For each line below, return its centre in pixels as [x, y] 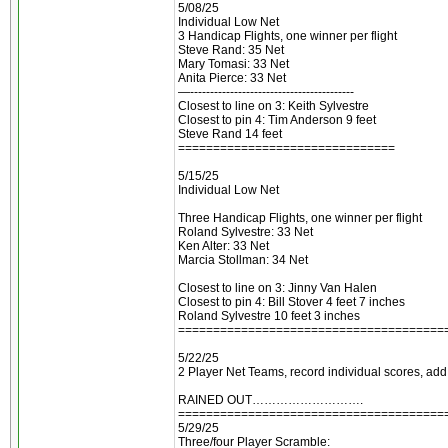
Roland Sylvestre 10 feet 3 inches [269, 316]
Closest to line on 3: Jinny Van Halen [277, 288]
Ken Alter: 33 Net [223, 246]
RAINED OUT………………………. [270, 400]
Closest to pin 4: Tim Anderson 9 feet [277, 120]
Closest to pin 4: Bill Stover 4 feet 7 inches [291, 302]
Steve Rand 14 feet [230, 134]
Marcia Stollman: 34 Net [243, 260]
